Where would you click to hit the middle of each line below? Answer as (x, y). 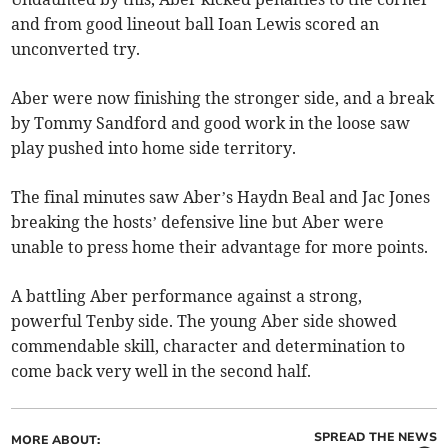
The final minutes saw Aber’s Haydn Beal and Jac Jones (221, 197)
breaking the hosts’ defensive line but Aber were (198, 222)
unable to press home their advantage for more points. (220, 247)
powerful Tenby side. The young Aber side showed (204, 321)
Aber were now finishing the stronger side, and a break (223, 98)
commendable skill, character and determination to (208, 346)
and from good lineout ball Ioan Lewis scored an (195, 24)
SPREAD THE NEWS (375, 437)
